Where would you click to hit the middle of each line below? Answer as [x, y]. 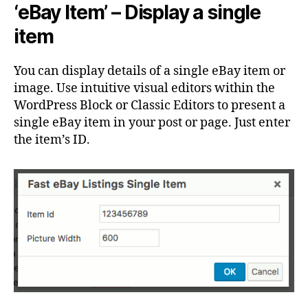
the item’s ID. [52, 140]
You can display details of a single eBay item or [150, 71]
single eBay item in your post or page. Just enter [152, 123]
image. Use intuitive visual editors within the [144, 89]
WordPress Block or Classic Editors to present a [150, 106]
